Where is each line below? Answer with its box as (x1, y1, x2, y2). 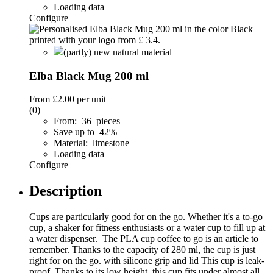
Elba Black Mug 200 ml (29, 69, 149, 82)
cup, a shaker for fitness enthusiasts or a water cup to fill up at (29, 222, 265, 233)
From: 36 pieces (54, 116, 120, 127)
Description (29, 183, 102, 199)
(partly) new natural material (63, 46, 172, 57)
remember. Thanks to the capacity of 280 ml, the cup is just (29, 244, 255, 255)
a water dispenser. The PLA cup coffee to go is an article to (29, 233, 258, 244)
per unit (74, 94, 106, 105)
